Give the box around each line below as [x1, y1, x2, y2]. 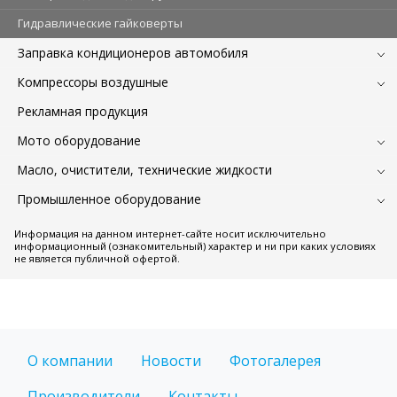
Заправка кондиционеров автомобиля [18, 43, 248, 61]
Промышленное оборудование [18, 190, 201, 207]
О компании [27, 350, 113, 370]
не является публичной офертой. [14, 251, 180, 265]
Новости [141, 350, 201, 370]
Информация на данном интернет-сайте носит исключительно [14, 226, 326, 240]
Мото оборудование [18, 131, 141, 149]
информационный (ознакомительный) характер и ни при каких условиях [14, 238, 376, 253]
